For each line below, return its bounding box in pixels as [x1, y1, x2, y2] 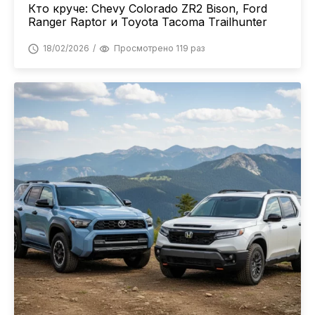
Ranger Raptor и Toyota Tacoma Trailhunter [28, 15, 267, 30]
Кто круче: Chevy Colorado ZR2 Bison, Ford [28, 1, 267, 16]
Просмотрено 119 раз [114, 43, 205, 54]
